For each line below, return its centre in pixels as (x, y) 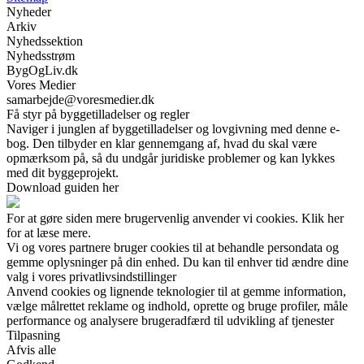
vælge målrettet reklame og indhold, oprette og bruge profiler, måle (177, 305)
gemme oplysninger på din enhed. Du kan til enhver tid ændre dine (178, 262)
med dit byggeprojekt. (63, 172)
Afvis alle (31, 349)
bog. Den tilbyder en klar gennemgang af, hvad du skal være (162, 143)
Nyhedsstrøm (41, 55)
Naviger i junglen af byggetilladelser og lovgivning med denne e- (173, 128)
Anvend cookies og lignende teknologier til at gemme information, (176, 291)
